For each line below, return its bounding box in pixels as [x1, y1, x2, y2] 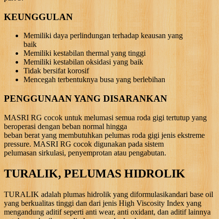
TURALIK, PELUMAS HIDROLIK [4, 167, 185, 180]
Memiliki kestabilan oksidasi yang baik [23, 58, 143, 66]
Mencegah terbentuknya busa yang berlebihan [23, 75, 165, 84]
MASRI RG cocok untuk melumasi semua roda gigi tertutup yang [4, 113, 207, 122]
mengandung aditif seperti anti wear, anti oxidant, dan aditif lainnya [4, 207, 211, 216]
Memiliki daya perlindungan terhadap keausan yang [23, 31, 183, 40]
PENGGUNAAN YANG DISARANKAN [4, 93, 167, 104]
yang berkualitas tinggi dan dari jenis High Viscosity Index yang [4, 198, 201, 207]
